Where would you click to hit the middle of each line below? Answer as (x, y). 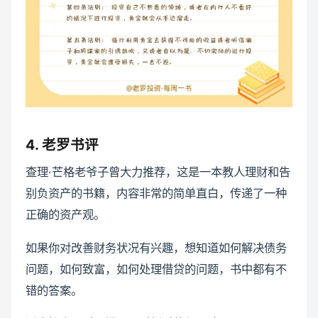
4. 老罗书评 (62, 145)
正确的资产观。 (65, 215)
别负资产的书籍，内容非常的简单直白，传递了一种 (156, 193)
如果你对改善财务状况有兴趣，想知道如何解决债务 (156, 247)
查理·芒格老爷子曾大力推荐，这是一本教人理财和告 (158, 172)
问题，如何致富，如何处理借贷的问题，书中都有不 (156, 269)
